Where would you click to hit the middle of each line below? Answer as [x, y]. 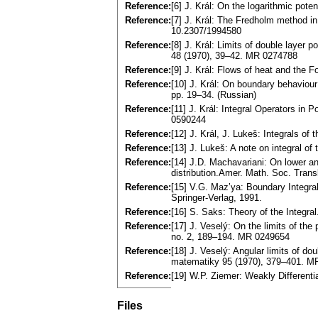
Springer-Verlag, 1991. [216, 198]
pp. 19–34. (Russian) [214, 95]
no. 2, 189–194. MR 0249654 [230, 237]
